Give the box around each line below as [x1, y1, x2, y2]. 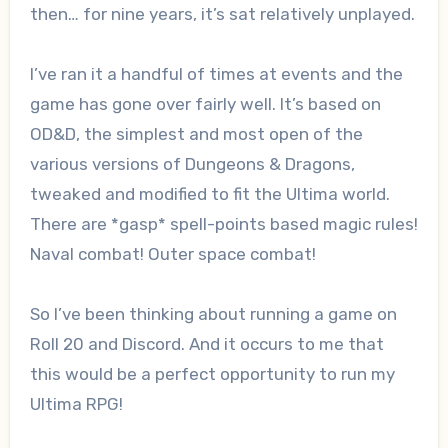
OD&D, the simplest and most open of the [29, 124, 363, 145]
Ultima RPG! [29, 394, 123, 415]
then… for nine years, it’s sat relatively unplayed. [29, 4, 415, 25]
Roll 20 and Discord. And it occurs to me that [29, 334, 384, 355]
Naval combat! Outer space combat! [29, 244, 316, 265]
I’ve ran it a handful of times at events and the [29, 64, 403, 85]
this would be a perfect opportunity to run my [29, 364, 395, 385]
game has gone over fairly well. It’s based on [29, 94, 381, 115]
